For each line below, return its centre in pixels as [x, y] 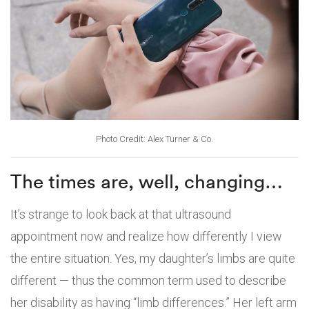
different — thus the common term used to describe [148, 280]
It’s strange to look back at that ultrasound [121, 214]
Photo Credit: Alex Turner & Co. [154, 139]
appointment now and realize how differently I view [146, 236]
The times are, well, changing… [147, 181]
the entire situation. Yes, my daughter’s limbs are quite [153, 258]
